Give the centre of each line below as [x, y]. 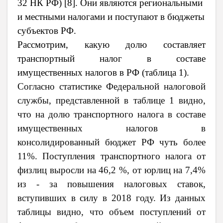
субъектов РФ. [47, 31]
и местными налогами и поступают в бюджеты [111, 17]
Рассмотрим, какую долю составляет [111, 45]
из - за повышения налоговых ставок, [111, 184]
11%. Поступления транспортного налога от [111, 156]
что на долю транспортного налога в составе [111, 114]
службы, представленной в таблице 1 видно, [111, 101]
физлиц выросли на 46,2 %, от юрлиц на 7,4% [111, 170]
